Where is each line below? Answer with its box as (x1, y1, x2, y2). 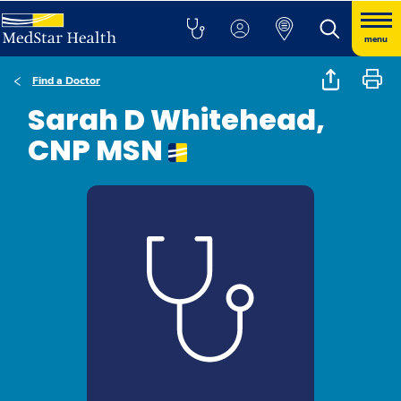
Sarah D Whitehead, (28, 99, 325, 140)
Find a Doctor (32, 73, 100, 88)
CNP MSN (28, 130, 168, 170)
